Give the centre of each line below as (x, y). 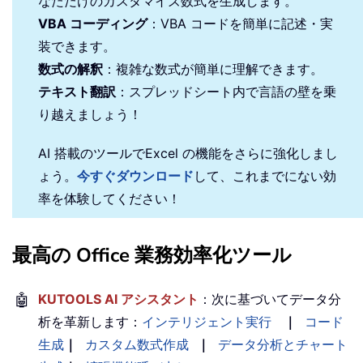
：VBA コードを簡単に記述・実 (240, 24)
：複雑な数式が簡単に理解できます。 (213, 69)
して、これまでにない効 (265, 176)
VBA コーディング (93, 24)
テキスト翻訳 (77, 92)
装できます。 (77, 47)
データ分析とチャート (283, 345)
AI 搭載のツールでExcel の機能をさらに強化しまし (188, 154)
